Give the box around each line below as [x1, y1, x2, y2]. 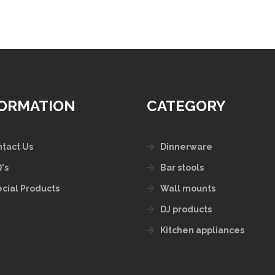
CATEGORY [147, 97, 226, 115]
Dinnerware [160, 142, 212, 152]
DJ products [160, 204, 212, 215]
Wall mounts [160, 184, 215, 194]
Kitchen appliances [160, 225, 244, 236]
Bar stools [160, 163, 204, 173]
